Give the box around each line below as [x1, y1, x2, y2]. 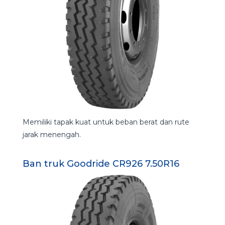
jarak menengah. [22, 130, 81, 140]
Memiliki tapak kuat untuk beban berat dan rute [22, 118, 189, 127]
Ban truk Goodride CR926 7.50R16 [22, 158, 179, 170]
